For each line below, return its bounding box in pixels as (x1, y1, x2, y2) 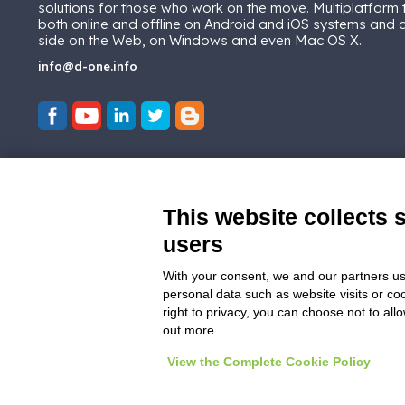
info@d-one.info (38, 59, 137, 73)
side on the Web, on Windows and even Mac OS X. (38, 32, 362, 49)
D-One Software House (215, 387, 355, 401)
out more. (163, 323, 218, 337)
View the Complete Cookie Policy (167, 354, 371, 369)
